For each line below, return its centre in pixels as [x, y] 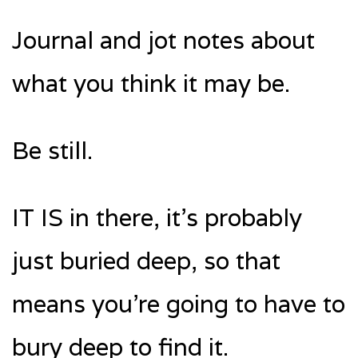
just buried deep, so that [146, 261]
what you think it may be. [151, 84]
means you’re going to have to [179, 304]
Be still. [52, 151]
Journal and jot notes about [163, 41]
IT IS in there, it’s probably [157, 218]
